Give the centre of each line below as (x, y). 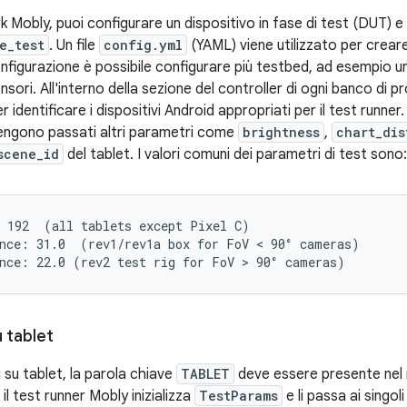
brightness (281, 132)
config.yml (143, 45)
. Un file (74, 45)
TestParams (238, 396)
